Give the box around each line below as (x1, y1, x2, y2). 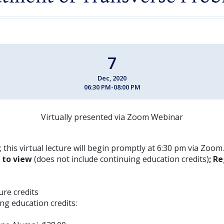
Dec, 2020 (97, 73, 126, 82)
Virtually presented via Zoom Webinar (41, 111, 183, 122)
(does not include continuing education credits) (34, 153, 209, 164)
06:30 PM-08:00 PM (83, 82, 140, 91)
